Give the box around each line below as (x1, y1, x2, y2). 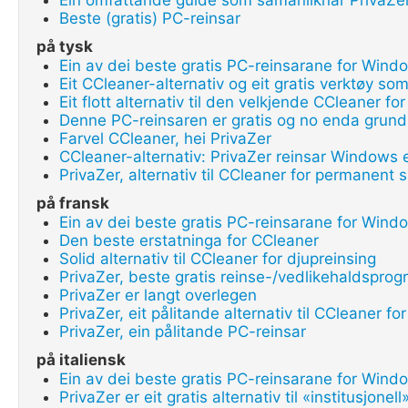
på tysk (36, 37, 93, 56)
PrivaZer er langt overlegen (59, 286, 257, 304)
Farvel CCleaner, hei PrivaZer (59, 129, 271, 148)
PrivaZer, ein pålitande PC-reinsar (59, 322, 306, 341)
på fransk (36, 194, 109, 212)
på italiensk (36, 351, 126, 369)
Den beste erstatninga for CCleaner (59, 231, 319, 250)
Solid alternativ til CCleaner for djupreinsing (59, 250, 376, 268)
